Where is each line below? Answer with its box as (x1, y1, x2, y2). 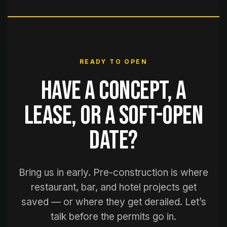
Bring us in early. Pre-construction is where (19, 167, 208, 178)
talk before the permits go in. (51, 211, 176, 222)
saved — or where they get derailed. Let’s (21, 196, 206, 208)
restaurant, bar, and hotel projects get (30, 181, 197, 193)
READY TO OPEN (79, 58, 148, 65)
